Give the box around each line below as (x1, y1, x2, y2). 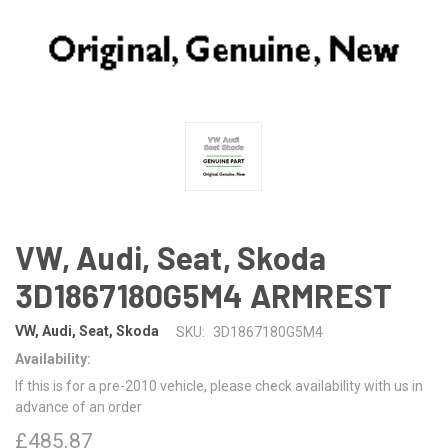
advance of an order (15, 398, 142, 415)
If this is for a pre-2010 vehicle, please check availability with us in (15, 377, 423, 394)
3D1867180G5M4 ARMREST (15, 275, 393, 314)
